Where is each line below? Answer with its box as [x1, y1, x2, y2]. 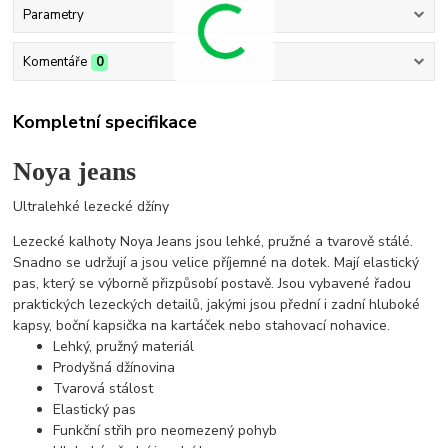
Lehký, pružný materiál [53, 336, 195, 356]
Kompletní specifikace [13, 110, 198, 135]
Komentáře [22, 52, 87, 71]
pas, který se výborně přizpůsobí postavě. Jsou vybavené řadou [13, 273, 412, 293]
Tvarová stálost [53, 378, 154, 398]
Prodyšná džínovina [53, 357, 176, 377]
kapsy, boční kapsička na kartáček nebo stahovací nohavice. [13, 315, 391, 335]
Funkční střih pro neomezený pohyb [53, 420, 278, 440]
